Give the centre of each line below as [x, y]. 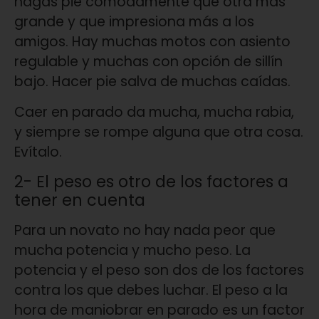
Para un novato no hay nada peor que [145, 231]
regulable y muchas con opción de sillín [148, 62]
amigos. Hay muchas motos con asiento [152, 42]
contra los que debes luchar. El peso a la [151, 291]
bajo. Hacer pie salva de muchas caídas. [152, 82]
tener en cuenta [80, 200]
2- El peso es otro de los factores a [151, 182]
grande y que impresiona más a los [134, 22]
